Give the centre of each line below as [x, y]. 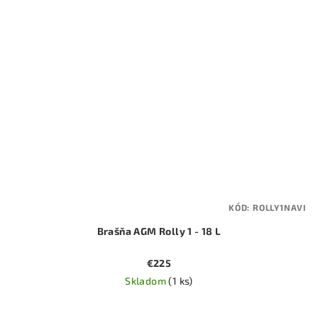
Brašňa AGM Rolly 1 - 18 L [159, 231]
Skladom [147, 280]
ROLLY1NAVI [280, 207]
